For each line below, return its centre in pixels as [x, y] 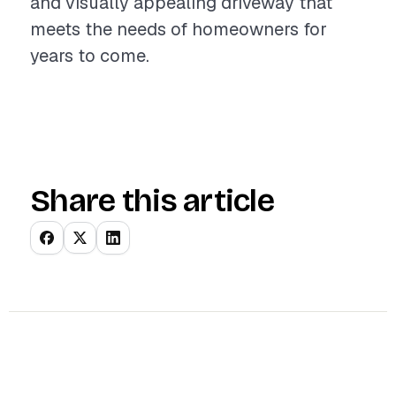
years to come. [90, 56]
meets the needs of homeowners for [179, 29]
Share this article [152, 201]
